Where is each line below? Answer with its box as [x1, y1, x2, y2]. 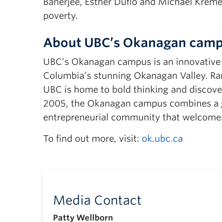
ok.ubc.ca [142, 133, 183, 144]
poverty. [43, 10, 78, 21]
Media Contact [53, 193, 142, 208]
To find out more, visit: [43, 133, 142, 144]
